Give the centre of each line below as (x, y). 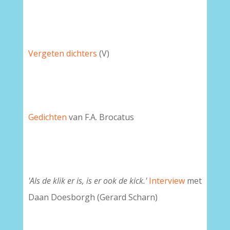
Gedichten (47, 117)
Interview (167, 181)
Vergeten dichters (62, 53)
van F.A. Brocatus (100, 117)
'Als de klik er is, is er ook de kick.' (88, 181)
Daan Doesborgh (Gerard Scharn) (93, 197)
